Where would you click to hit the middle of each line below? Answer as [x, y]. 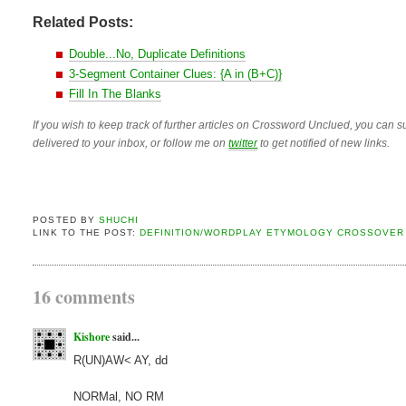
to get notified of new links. [324, 143]
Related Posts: [83, 22]
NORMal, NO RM [119, 396]
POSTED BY [66, 220]
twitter [243, 143]
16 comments [84, 296]
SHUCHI [118, 220]
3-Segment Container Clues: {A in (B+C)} [176, 73]
